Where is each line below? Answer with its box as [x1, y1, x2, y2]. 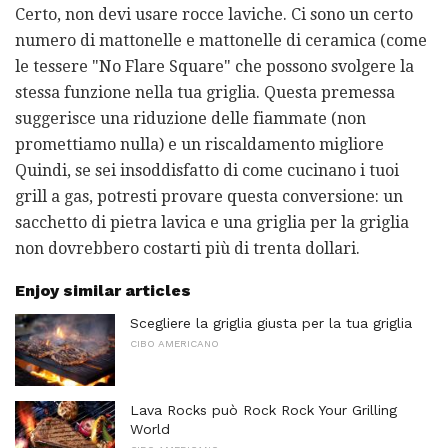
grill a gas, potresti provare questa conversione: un [15, 187, 403, 207]
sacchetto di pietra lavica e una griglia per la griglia [15, 213, 409, 233]
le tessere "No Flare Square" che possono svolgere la [15, 57, 414, 77]
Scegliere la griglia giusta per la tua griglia [130, 315, 412, 332]
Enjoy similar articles [15, 281, 191, 301]
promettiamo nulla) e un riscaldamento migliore [15, 135, 384, 155]
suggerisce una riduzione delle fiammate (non [15, 109, 366, 129]
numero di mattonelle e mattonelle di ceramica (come [15, 31, 427, 51]
